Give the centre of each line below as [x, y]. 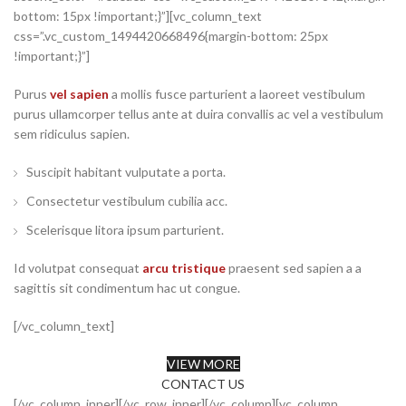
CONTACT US [203, 384]
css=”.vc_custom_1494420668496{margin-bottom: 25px [171, 36]
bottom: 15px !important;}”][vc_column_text [138, 16]
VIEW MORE [203, 364]
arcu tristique [184, 268]
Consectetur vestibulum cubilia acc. [127, 201]
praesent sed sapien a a [294, 268]
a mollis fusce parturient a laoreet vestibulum [237, 94]
